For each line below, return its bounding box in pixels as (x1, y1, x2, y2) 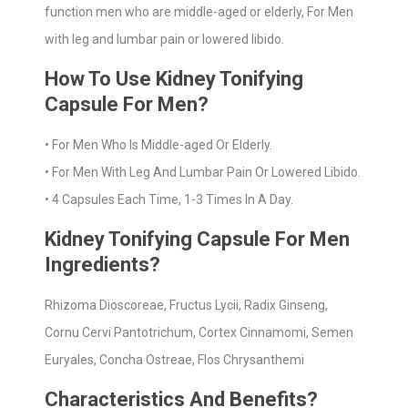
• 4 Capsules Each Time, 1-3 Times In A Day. (45, 192, 293, 207)
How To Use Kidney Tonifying (45, 67, 303, 90)
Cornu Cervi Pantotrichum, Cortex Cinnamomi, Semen (45, 325, 353, 340)
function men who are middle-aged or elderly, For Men (45, 5, 353, 19)
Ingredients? (45, 253, 160, 276)
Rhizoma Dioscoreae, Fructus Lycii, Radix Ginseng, (45, 298, 328, 312)
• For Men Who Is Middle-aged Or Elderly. (45, 138, 272, 152)
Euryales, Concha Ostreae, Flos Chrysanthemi (45, 352, 304, 367)
